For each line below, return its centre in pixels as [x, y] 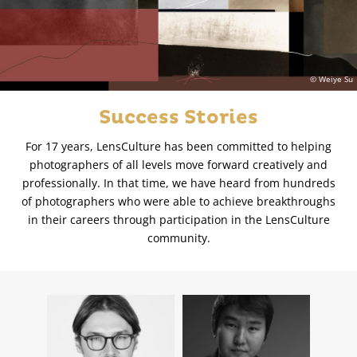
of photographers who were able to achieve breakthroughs [178, 202]
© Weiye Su [331, 78]
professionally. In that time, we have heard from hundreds [178, 183]
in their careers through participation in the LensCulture [178, 220]
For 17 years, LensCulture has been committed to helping [178, 147]
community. [178, 238]
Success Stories [178, 118]
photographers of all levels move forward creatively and [178, 165]
